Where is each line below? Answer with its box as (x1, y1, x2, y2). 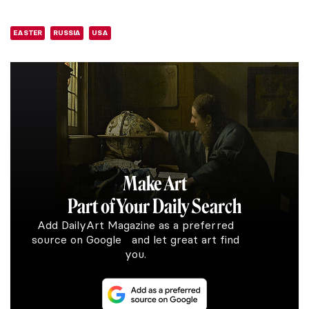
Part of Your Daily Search (68, 195, 241, 218)
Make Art (122, 172, 187, 195)
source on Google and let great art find (31, 232, 239, 246)
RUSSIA (53, 28, 81, 37)
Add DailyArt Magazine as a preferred (37, 217, 234, 232)
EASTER (13, 28, 43, 37)
